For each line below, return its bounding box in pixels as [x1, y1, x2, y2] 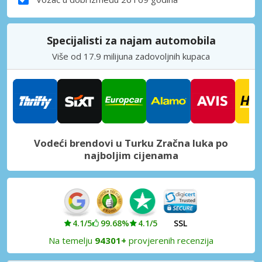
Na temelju [49, 234, 95, 246]
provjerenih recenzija [126, 234, 213, 246]
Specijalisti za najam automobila [46, 33, 216, 47]
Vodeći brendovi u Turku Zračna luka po [34, 136, 228, 150]
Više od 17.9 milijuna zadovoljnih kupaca [52, 50, 210, 62]
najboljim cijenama [84, 148, 178, 162]
